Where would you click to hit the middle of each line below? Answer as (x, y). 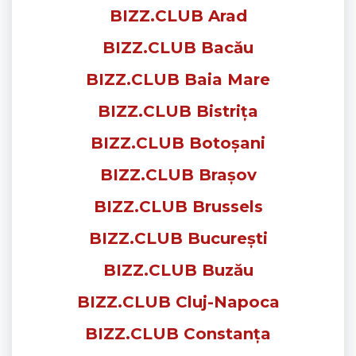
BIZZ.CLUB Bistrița (178, 111)
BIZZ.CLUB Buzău (178, 270)
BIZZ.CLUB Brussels (178, 206)
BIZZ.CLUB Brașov (178, 174)
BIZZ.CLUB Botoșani (178, 143)
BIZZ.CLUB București (178, 238)
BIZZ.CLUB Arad (178, 15)
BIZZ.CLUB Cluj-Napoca (178, 302)
